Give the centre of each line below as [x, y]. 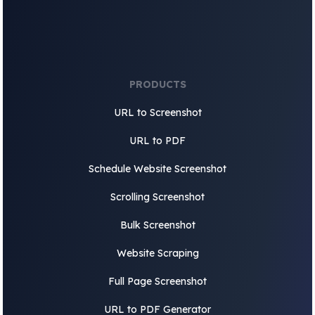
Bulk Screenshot [157, 225]
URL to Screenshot [157, 112]
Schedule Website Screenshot [157, 169]
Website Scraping [157, 253]
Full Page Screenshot [157, 281]
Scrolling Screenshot [157, 197]
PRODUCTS [157, 84]
